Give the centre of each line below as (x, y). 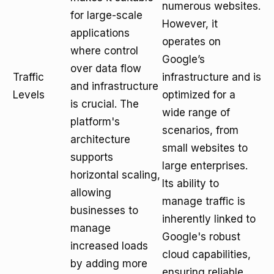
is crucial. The (105, 104)
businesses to (104, 210)
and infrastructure (114, 86)
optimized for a (199, 95)
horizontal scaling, (115, 175)
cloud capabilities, (206, 254)
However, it (190, 24)
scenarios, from (200, 130)
